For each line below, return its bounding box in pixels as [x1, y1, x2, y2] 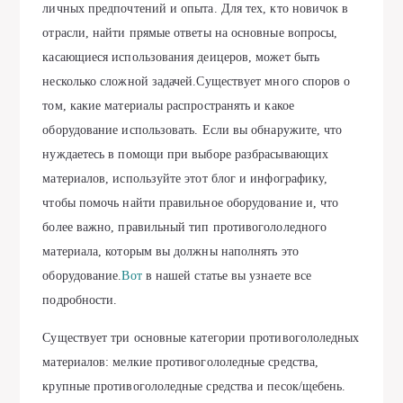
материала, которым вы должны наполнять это [42, 245, 299, 258]
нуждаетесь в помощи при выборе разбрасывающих [42, 148, 329, 161]
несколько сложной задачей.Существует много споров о [42, 75, 351, 88]
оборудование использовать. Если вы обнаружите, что [42, 123, 343, 137]
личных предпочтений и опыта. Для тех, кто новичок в [42, 2, 349, 15]
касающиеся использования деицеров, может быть [42, 50, 320, 64]
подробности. [42, 293, 118, 307]
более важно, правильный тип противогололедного [42, 220, 327, 234]
